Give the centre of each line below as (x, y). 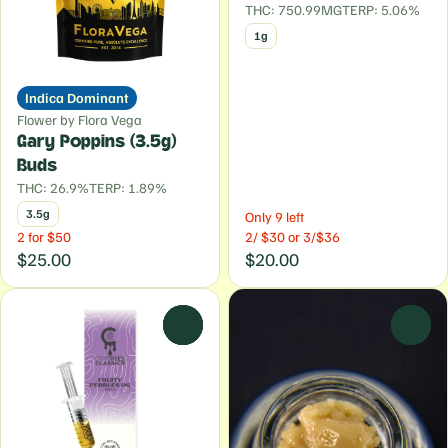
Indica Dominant (77, 97)
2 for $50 (44, 236)
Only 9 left (274, 216)
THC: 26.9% (53, 187)
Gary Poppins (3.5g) (97, 142)
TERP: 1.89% (128, 187)
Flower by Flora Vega (79, 119)
